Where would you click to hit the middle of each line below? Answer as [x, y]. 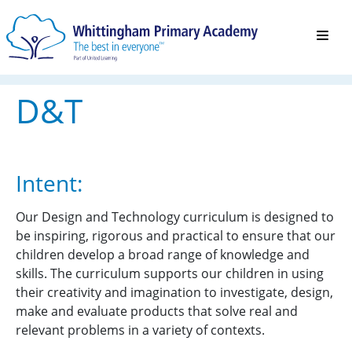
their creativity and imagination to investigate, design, [174, 292]
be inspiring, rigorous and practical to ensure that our [176, 236]
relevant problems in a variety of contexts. [140, 330]
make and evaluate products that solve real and [157, 311]
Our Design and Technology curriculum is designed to [175, 217]
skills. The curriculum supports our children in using [170, 273]
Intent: [49, 183]
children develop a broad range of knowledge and [163, 255]
